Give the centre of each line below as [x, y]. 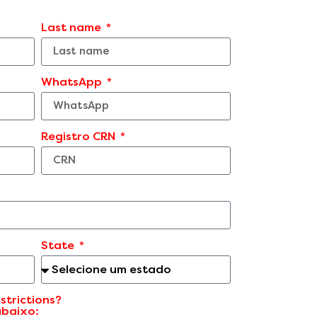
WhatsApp [73, 81]
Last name [72, 27]
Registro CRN [79, 136]
